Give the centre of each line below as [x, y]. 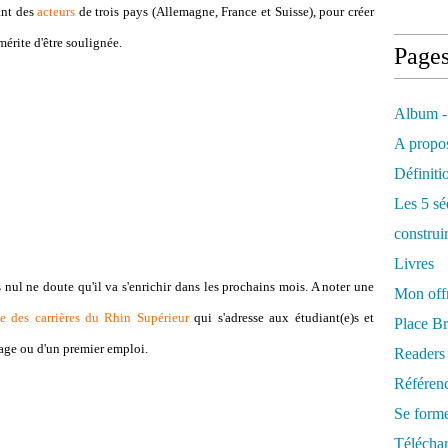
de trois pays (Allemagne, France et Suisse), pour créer [225, 11]
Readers [419, 353]
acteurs [56, 11]
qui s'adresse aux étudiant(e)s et [281, 317]
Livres [414, 263]
